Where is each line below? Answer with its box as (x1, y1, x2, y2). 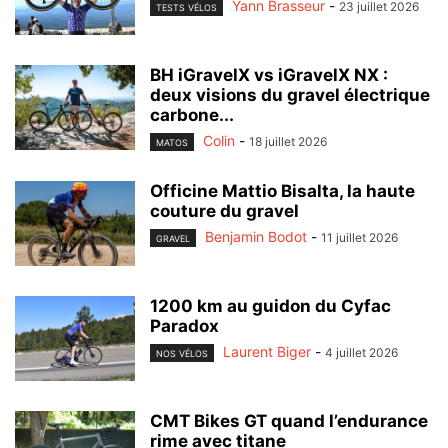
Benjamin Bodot (205, 228, 307, 246)
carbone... (150, 104, 234, 125)
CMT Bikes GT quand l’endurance (150, 411, 428, 432)
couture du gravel (150, 201, 299, 222)
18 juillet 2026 (249, 133, 327, 149)
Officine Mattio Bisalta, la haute (150, 181, 415, 202)
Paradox (150, 316, 219, 337)
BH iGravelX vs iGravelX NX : (150, 64, 388, 85)
